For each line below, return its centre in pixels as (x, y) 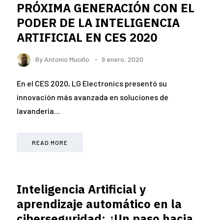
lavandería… (39, 111)
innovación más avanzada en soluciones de (93, 97)
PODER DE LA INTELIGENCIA (98, 22)
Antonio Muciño (67, 59)
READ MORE (50, 143)
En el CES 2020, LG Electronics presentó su (92, 83)
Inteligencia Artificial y (81, 189)
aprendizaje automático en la (99, 204)
